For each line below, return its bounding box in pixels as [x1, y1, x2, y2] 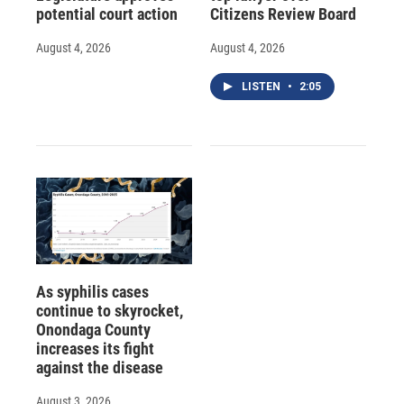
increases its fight [36, 339, 154, 359]
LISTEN [241, 79, 283, 93]
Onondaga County [36, 320, 151, 340]
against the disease [36, 358, 163, 378]
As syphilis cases [36, 282, 149, 302]
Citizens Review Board [209, 4, 356, 23]
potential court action [36, 4, 178, 23]
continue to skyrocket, [36, 301, 183, 321]
